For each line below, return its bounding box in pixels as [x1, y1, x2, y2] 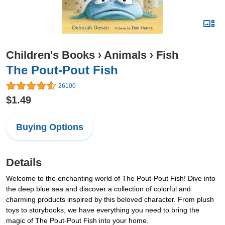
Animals [104, 49, 147, 61]
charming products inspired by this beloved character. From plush [6, 195, 214, 204]
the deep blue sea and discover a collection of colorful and [6, 185, 191, 193]
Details [6, 156, 42, 169]
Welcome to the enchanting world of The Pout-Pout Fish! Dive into [6, 174, 215, 183]
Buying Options [16, 122, 83, 133]
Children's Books [6, 49, 95, 61]
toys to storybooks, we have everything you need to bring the [6, 206, 199, 214]
